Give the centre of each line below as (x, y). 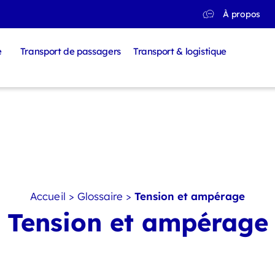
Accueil (48, 196)
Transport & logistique (180, 51)
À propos (242, 14)
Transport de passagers (70, 51)
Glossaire (100, 196)
